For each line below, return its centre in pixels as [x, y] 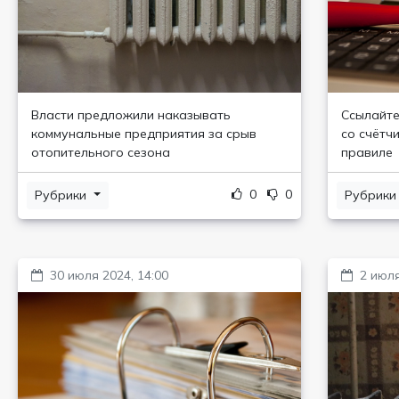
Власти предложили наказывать [131, 115]
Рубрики [62, 195]
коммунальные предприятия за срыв [144, 134]
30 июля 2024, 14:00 [109, 275]
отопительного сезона [101, 152]
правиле [366, 152]
